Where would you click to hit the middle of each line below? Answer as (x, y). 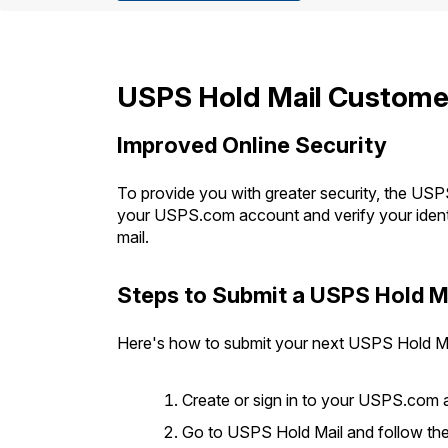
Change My (326, 32)
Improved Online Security (252, 145)
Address (326, 48)
